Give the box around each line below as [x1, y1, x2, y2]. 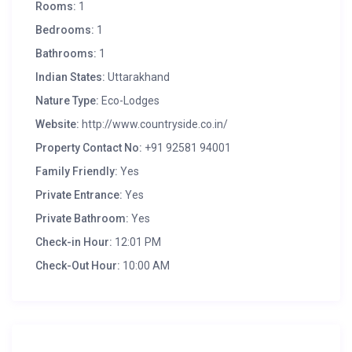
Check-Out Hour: [35, 259, 121, 273]
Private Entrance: [35, 189, 123, 202]
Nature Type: [35, 94, 100, 108]
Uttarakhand [105, 71, 170, 84]
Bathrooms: [35, 47, 97, 60]
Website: [35, 118, 80, 131]
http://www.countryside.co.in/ [79, 118, 229, 131]
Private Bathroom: [35, 212, 130, 225]
